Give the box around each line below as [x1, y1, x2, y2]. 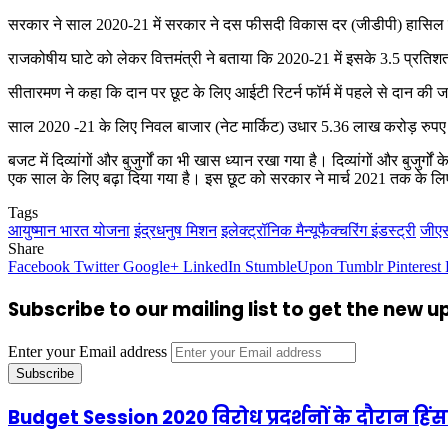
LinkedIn [183, 257, 241, 275]
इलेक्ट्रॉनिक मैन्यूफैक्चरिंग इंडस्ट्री [221, 221, 416, 239]
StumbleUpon [245, 257, 333, 275]
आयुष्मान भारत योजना [8, 221, 130, 239]
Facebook [8, 257, 70, 275]
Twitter [74, 257, 119, 275]
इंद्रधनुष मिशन [134, 221, 217, 239]
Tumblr [337, 257, 383, 275]
